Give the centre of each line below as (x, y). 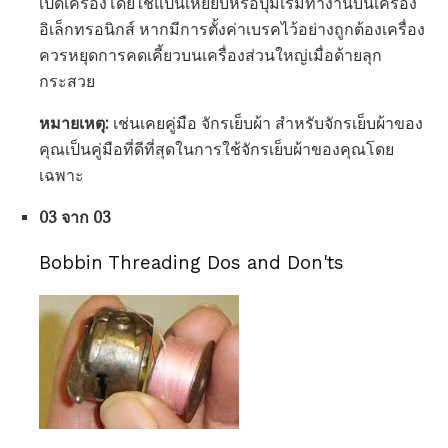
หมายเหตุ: (74, 124)
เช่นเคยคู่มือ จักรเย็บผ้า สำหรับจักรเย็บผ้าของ (266, 124)
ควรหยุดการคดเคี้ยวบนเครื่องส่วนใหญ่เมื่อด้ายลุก (210, 56)
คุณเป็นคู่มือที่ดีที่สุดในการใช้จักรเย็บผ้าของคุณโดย (216, 150)
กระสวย (67, 82)
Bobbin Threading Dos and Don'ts (191, 263)
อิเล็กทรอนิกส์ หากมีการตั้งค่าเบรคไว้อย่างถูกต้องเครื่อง (232, 30)
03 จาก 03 (75, 218)
